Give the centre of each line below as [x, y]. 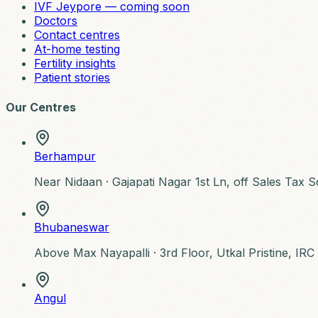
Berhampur [65, 156]
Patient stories [72, 78]
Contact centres [77, 35]
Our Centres [41, 107]
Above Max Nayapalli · [97, 252]
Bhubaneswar [72, 227]
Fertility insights [75, 64]
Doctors [56, 21]
